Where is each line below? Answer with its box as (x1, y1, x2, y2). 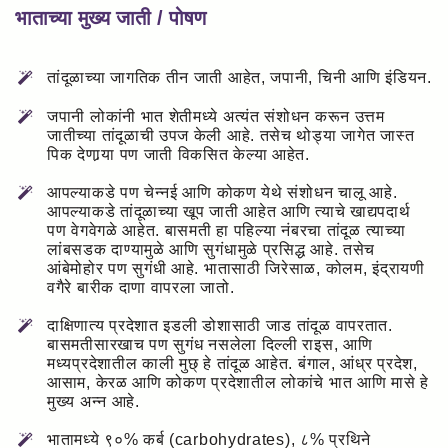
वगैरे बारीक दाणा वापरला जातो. (47, 278, 235, 296)
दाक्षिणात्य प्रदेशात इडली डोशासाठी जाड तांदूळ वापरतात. (47, 316, 393, 334)
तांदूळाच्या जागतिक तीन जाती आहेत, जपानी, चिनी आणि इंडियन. (47, 69, 432, 87)
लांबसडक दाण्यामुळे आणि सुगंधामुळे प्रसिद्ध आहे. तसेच (47, 240, 376, 258)
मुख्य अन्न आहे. (47, 392, 140, 410)
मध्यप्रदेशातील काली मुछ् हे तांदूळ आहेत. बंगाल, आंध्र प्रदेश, (47, 354, 418, 372)
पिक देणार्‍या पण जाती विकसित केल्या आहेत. (47, 145, 310, 163)
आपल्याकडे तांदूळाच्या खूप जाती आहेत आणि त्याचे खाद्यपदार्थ (47, 202, 411, 220)
